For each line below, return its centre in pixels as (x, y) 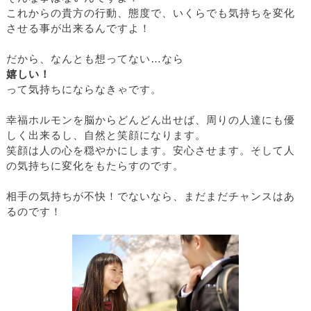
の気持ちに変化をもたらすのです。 (95, 166)
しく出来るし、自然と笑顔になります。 (106, 136)
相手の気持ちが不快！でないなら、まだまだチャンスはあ (151, 197)
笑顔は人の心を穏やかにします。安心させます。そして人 (151, 151)
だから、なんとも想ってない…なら (95, 59)
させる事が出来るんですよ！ (78, 29)
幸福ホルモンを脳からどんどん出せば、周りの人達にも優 (151, 120)
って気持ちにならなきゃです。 (84, 90)
